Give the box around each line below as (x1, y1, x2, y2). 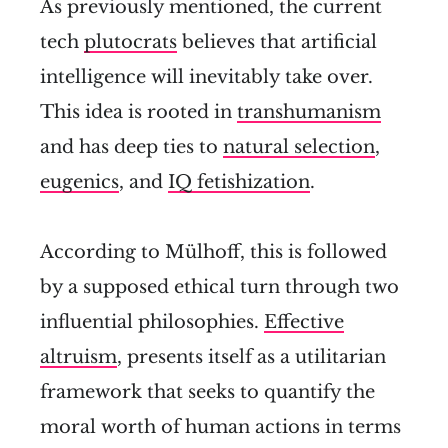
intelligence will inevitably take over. (40, 66, 373, 89)
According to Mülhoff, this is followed (40, 241, 387, 264)
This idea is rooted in (40, 101, 237, 124)
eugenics (40, 171, 119, 194)
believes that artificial (177, 31, 377, 54)
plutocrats (84, 31, 177, 54)
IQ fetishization (168, 171, 310, 194)
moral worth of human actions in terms (40, 416, 401, 439)
